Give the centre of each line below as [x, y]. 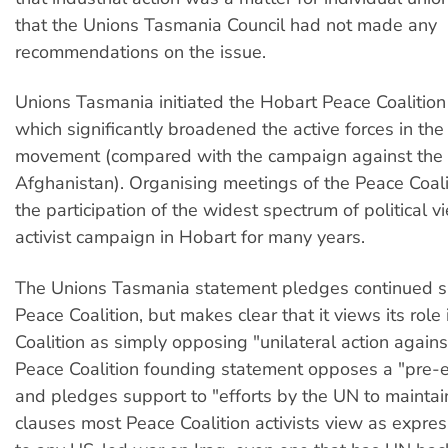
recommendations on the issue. [140, 52]
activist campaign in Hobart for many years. [190, 237]
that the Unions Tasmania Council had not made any [226, 25]
